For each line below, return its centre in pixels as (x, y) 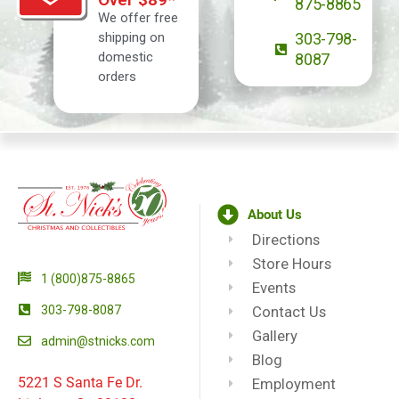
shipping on (131, 38)
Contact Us (289, 311)
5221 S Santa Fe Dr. (80, 382)
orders (117, 77)
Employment (294, 383)
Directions (286, 239)
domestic (126, 57)
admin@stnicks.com (98, 341)
